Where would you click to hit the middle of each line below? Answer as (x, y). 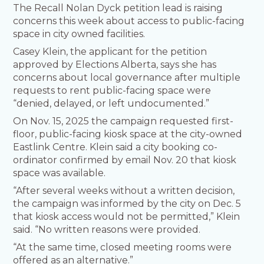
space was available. (61, 173)
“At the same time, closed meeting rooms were (123, 247)
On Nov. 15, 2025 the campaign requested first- (123, 121)
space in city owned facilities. (80, 34)
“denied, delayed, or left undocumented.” (111, 104)
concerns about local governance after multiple (127, 78)
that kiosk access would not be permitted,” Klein (127, 217)
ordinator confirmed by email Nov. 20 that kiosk (125, 160)
